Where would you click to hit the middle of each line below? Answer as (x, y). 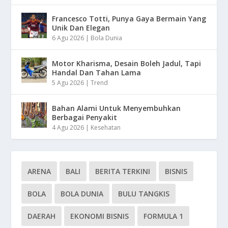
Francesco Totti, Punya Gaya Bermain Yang (129, 18)
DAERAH (42, 216)
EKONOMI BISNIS (100, 216)
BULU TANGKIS (144, 193)
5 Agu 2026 (68, 82)
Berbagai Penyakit (85, 117)
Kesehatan (106, 127)
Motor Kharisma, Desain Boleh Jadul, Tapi (127, 63)
